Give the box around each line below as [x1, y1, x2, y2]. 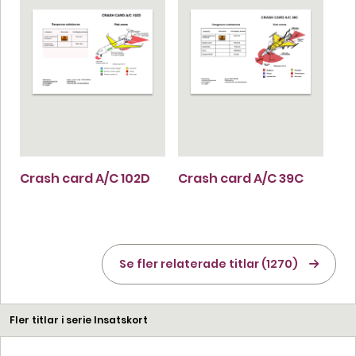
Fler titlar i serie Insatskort [10, 312, 148, 327]
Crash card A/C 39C [178, 168, 304, 188]
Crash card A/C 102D [20, 168, 150, 188]
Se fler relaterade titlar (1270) [119, 255, 298, 272]
